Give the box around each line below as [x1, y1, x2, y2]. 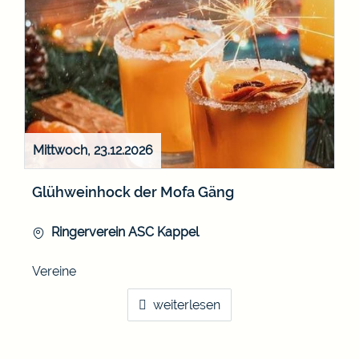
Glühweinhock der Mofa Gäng [32, 184, 234, 201]
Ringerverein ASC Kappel [51, 224, 199, 240]
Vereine [32, 264, 76, 280]
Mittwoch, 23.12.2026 [33, 143, 153, 159]
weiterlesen [153, 297, 220, 313]
